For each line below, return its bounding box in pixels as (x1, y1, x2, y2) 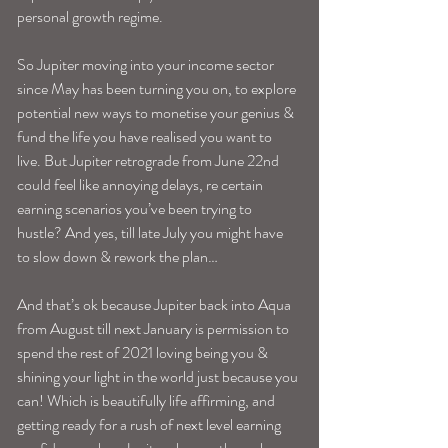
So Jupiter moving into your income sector (17, 53, 277, 77)
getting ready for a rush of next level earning (17, 413, 284, 437)
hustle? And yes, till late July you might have (17, 221, 286, 245)
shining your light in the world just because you (17, 365, 301, 389)
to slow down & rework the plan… (17, 245, 218, 269)
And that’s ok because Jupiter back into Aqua (17, 293, 294, 317)
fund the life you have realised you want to (17, 125, 275, 149)
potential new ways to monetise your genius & (17, 101, 297, 125)
